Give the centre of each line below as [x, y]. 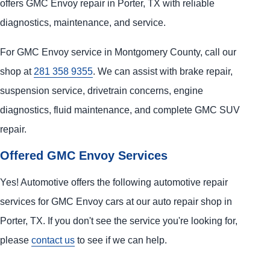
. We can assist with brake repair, [163, 71]
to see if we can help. [121, 240]
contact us [53, 240]
